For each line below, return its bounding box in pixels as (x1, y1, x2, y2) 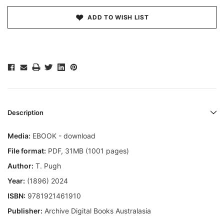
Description (7, 108, 43, 117)
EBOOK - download (30, 131, 95, 140)
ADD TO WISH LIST (87, 13, 149, 21)
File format (7, 146, 44, 155)
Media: (7, 131, 30, 140)
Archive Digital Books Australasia (42, 206, 151, 215)
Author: (7, 161, 33, 170)
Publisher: (7, 206, 42, 215)
